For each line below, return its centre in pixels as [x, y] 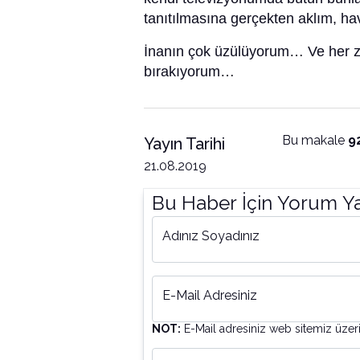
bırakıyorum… [189, 72]
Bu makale [315, 141]
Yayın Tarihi [184, 144]
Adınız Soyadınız [211, 236]
